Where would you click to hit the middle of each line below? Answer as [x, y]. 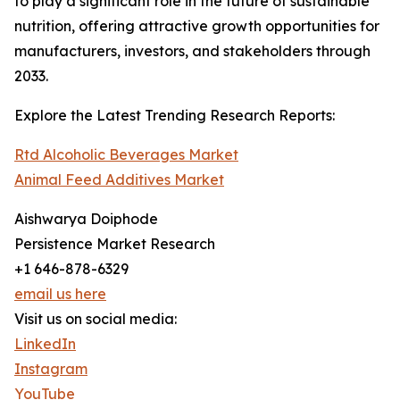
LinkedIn [45, 344]
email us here [60, 294]
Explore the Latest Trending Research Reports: [175, 116]
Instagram [51, 369]
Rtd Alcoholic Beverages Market [126, 155]
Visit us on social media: [96, 319]
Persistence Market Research [115, 244]
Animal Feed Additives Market [119, 180]
